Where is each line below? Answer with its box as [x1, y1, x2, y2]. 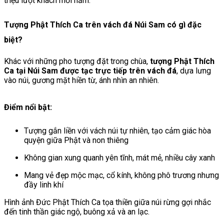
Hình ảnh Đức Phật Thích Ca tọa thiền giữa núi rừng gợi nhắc [4, 197, 211, 207]
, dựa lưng [176, 66, 211, 76]
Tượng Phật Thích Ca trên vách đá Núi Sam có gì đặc [4, 20, 201, 30]
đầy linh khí [24, 180, 63, 190]
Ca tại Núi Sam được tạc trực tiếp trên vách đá [4, 66, 176, 76]
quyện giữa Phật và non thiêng [24, 135, 128, 145]
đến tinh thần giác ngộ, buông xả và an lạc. [4, 207, 149, 217]
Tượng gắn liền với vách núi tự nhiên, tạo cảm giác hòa [24, 126, 211, 136]
